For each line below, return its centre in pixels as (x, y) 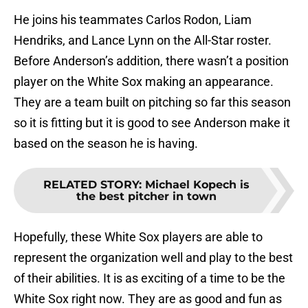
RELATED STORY (91, 185)
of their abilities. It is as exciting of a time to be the (150, 278)
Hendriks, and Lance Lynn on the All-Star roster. (143, 41)
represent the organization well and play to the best (153, 258)
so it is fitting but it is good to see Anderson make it (152, 123)
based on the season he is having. (106, 144)
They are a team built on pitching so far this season (152, 102)
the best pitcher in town (146, 197)
